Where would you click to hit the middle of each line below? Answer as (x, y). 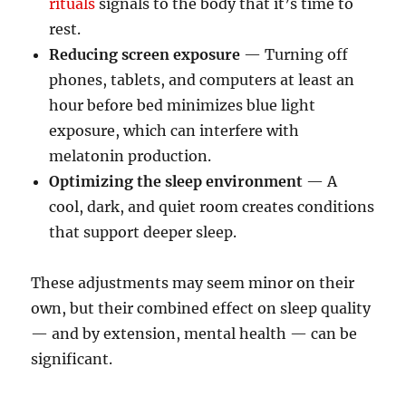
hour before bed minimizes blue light (183, 106)
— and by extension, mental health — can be (194, 334)
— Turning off (295, 55)
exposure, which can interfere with (174, 131)
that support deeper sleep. (143, 232)
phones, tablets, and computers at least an (202, 80)
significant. (72, 359)
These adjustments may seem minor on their (193, 283)
